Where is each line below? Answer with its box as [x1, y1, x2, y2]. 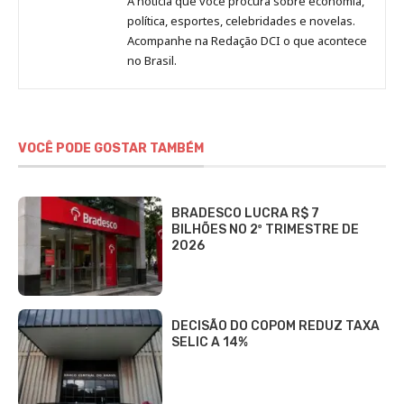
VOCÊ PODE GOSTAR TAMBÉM [18, 141, 204, 157]
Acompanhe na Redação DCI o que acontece [127, 32, 367, 50]
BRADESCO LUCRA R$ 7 [171, 206, 319, 222]
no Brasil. [127, 52, 177, 69]
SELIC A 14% [171, 335, 248, 351]
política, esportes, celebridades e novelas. [127, 13, 355, 30]
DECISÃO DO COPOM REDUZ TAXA [171, 318, 380, 335]
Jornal [142, 32, 180, 50]
